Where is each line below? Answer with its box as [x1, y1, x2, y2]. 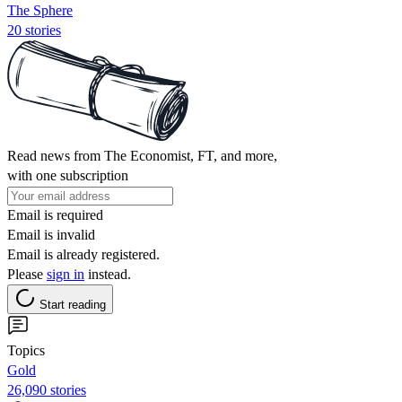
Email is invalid [7, 226, 95, 242]
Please [7, 266, 47, 282]
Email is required [7, 206, 103, 223]
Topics [7, 342, 45, 358]
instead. [84, 266, 131, 282]
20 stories [7, 22, 61, 38]
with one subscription [7, 167, 128, 183]
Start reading [39, 297, 106, 311]
